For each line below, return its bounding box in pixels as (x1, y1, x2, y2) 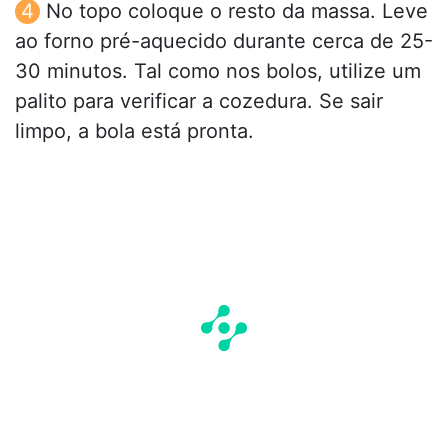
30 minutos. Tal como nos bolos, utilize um (15, 58, 421, 83)
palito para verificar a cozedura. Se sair (15, 88, 383, 113)
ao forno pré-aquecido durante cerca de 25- (15, 28, 433, 53)
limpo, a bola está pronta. (15, 118, 254, 143)
